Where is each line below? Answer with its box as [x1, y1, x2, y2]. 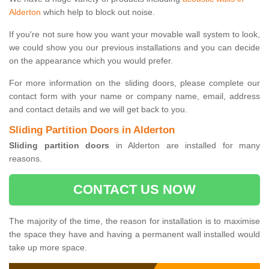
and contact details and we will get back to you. [9, 104, 187, 115]
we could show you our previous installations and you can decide [9, 43, 260, 53]
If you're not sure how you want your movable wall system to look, [9, 29, 260, 40]
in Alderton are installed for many [109, 141, 260, 151]
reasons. [9, 154, 42, 164]
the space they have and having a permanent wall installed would [9, 229, 260, 240]
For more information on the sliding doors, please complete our [9, 78, 260, 88]
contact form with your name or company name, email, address [9, 91, 260, 101]
